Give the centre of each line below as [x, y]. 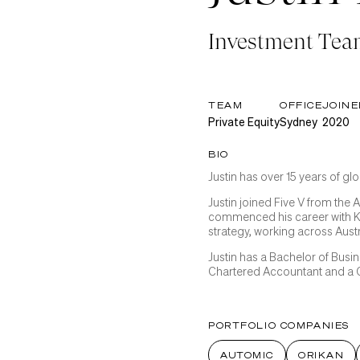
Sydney [299, 121]
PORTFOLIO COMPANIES [279, 325]
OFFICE [301, 104]
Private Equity [244, 121]
